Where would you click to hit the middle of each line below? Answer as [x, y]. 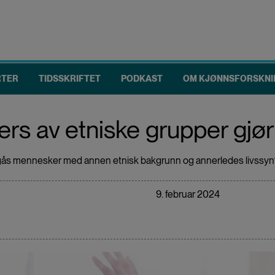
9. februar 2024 [188, 194]
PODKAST [142, 78]
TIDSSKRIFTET [70, 78]
